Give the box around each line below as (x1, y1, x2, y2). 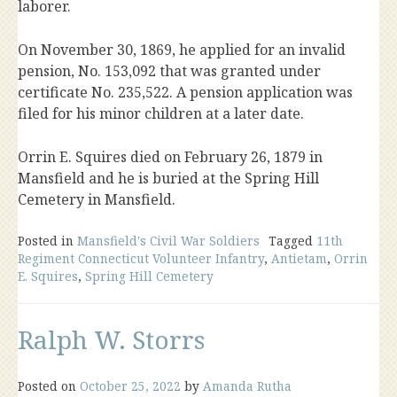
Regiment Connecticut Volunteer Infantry (18, 250, 264, 268)
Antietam (271, 250, 327, 268)
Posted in (18, 232, 77, 250)
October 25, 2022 (80, 378, 181, 395)
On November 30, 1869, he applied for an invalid (18, 40, 346, 60)
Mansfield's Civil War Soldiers (77, 232, 260, 250)
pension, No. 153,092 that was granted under (18, 61, 321, 82)
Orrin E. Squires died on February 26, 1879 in (18, 147, 323, 167)
